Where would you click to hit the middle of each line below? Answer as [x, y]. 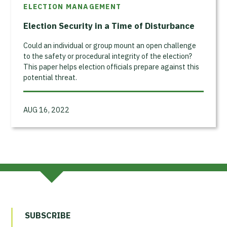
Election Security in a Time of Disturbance [109, 26]
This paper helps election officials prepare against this [111, 66]
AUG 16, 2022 [47, 109]
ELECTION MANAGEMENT [72, 6]
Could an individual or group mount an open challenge [110, 45]
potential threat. [50, 77]
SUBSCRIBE [48, 215]
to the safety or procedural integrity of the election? [108, 56]
